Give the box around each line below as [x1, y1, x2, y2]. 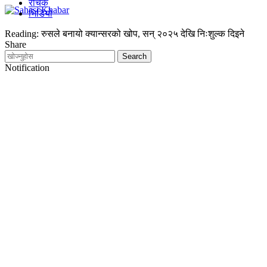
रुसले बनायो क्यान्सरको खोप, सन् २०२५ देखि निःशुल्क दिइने [41, 29, 244, 39]
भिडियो [29, 8, 52, 18]
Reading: [5, 29, 39, 39]
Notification [5, 63, 49, 73]
